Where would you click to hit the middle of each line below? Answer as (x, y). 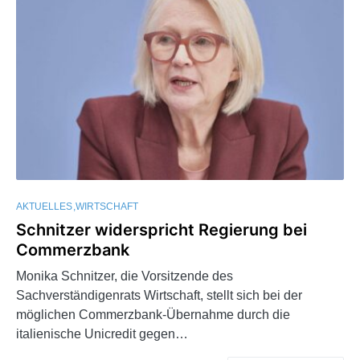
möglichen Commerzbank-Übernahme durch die (153, 315)
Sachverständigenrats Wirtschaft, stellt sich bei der (159, 296)
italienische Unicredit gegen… (102, 334)
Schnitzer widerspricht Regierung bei (162, 230)
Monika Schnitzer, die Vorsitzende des (125, 276)
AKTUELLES (44, 207)
